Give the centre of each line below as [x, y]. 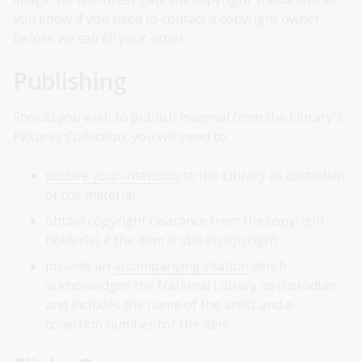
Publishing [70, 81]
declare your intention [112, 176]
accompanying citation [181, 266]
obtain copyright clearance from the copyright [185, 221]
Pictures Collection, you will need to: [121, 137]
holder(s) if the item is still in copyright [161, 240]
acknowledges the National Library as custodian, [192, 286]
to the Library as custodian [262, 176]
